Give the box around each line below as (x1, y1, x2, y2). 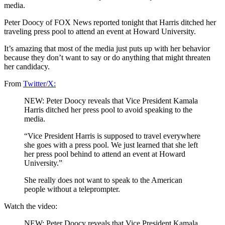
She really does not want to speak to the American (24, 175, 182, 184)
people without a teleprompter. (24, 184, 120, 193)
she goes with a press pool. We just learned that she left (24, 140, 198, 149)
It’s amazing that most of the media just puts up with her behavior (4, 44, 210, 53)
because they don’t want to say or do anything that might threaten (4, 53, 210, 62)
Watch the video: (4, 201, 57, 210)
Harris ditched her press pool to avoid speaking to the (24, 105, 192, 114)
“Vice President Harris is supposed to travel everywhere (24, 131, 200, 140)
